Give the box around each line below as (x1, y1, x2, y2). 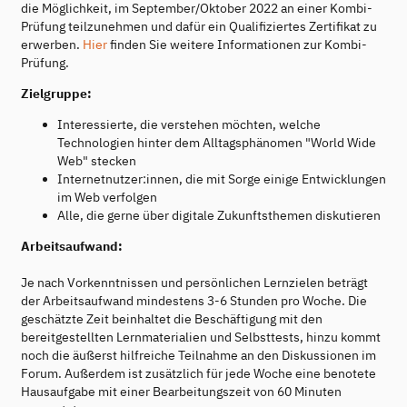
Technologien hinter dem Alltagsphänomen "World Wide (57, 134, 376, 151)
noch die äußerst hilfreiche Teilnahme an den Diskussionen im (21, 346, 376, 363)
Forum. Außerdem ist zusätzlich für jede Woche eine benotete (21, 364, 376, 382)
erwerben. (21, 35, 83, 53)
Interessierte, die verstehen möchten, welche (57, 115, 321, 133)
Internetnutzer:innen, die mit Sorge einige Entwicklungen (57, 170, 386, 187)
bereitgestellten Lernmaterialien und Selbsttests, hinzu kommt (21, 328, 381, 345)
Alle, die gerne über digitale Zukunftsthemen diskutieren (57, 206, 381, 223)
